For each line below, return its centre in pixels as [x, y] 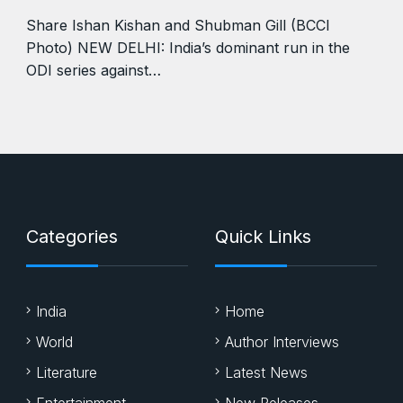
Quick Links [263, 236]
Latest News [266, 372]
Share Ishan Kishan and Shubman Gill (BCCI [178, 25]
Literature [67, 372]
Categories [72, 236]
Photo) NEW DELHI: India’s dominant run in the [188, 47]
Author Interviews [282, 341]
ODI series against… [94, 70]
